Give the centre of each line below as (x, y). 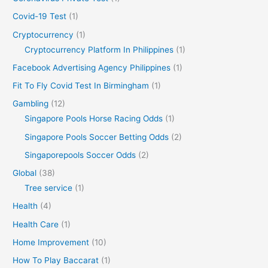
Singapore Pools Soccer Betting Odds (97, 137)
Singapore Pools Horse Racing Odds (94, 119)
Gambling (31, 104)
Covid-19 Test (40, 16)
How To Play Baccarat (56, 261)
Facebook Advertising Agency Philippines (92, 67)
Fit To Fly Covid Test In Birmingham (81, 86)
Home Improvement (51, 242)
